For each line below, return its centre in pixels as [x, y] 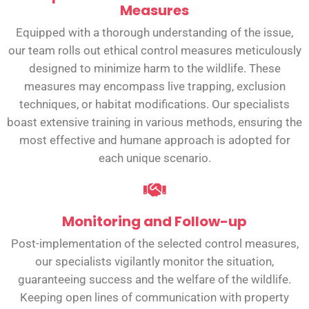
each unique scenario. [154, 158]
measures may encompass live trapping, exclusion [154, 87]
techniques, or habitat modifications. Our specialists [154, 104]
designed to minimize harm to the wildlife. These [154, 69]
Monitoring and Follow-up [154, 222]
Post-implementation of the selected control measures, [154, 244]
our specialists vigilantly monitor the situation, [154, 262]
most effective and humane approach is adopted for [154, 140]
